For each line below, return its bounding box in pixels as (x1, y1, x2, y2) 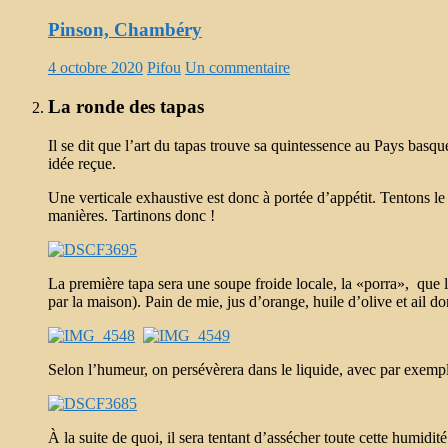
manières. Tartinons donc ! (48, 206, 215, 224)
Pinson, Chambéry (48, 18, 202, 40)
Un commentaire (185, 59, 290, 77)
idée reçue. (48, 154, 116, 172)
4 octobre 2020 (48, 59, 143, 77)
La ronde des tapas (48, 96, 204, 118)
